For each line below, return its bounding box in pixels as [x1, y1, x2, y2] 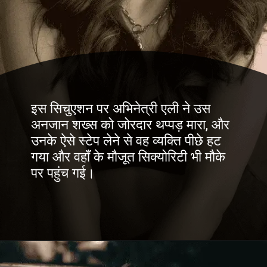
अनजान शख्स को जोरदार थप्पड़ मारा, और [31, 117, 230, 133]
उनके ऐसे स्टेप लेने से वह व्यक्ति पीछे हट [31, 133, 222, 150]
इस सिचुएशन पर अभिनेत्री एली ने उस [31, 101, 211, 117]
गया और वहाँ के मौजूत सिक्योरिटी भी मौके [31, 149, 226, 166]
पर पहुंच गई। [31, 165, 96, 182]
